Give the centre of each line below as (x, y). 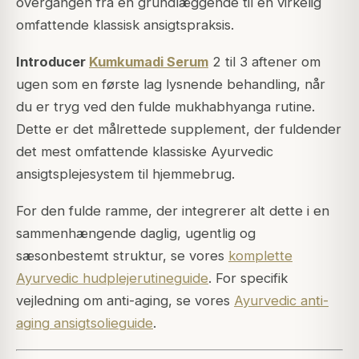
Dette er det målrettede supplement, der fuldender (179, 129)
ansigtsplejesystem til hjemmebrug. (125, 174)
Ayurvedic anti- (281, 301)
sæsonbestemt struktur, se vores (122, 256)
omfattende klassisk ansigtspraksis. (125, 25)
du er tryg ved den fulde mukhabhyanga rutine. (165, 107)
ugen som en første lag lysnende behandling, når (171, 85)
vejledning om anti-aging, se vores (125, 301)
